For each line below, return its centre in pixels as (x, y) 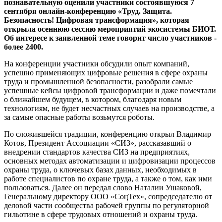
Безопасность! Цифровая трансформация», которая (97, 20)
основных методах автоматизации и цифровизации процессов (110, 161)
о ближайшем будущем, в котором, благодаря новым (93, 100)
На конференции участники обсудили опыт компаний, (97, 64)
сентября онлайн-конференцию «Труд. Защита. (88, 11)
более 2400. (24, 47)
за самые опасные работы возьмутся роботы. (79, 117)
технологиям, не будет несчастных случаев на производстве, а (109, 109)
